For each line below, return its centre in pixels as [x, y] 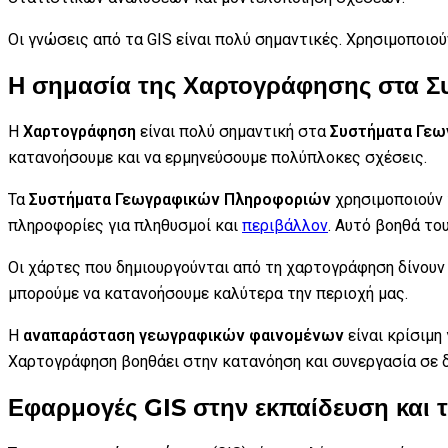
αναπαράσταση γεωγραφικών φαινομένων [183, 335]
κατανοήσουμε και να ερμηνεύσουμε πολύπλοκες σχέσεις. [217, 157]
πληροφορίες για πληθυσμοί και [125, 225]
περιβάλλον [285, 225]
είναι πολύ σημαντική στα [233, 131]
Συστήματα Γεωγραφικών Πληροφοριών [180, 199]
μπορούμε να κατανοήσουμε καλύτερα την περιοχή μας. [208, 293]
